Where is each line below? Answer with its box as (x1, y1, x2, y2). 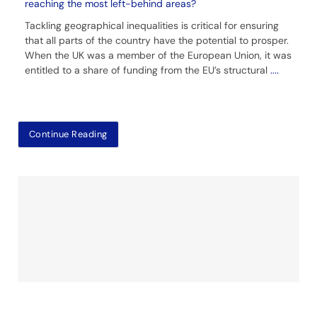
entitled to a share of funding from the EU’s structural (24, 63, 270, 76)
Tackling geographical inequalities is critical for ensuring (24, 18, 279, 32)
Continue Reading (28, 127, 108, 140)
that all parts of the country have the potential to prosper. (24, 33, 289, 47)
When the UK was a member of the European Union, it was (24, 48, 292, 62)
